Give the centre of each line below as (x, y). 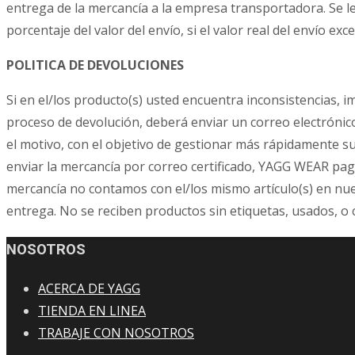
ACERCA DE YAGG (89, 289)
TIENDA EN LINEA (92, 311)
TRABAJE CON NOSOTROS (116, 333)
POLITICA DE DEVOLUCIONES (95, 65)
